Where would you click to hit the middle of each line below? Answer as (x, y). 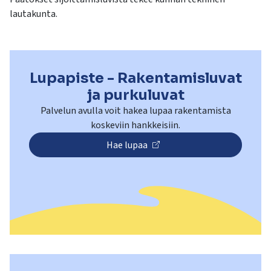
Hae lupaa (127, 145)
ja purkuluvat (135, 95)
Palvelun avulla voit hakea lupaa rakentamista (135, 111)
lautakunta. (34, 14)
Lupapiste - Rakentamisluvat (135, 78)
